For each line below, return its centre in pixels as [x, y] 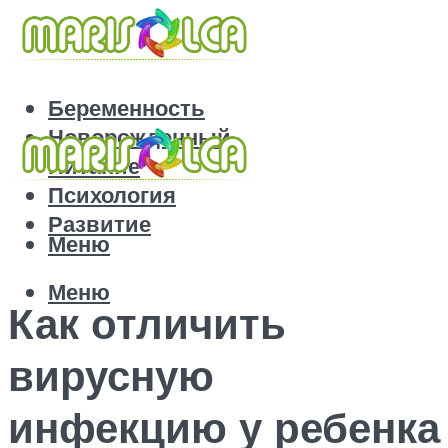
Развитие [99, 224]
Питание [94, 166]
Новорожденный [139, 137]
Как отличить [147, 322]
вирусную [111, 374]
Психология [112, 195]
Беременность [126, 108]
